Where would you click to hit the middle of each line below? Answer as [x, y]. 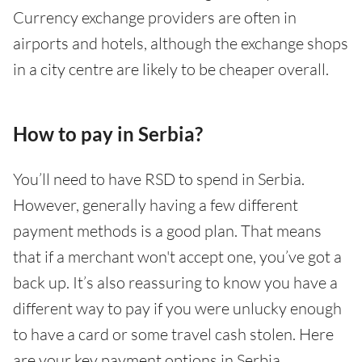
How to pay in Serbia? [108, 134]
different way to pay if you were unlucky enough [177, 308]
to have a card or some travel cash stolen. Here [173, 334]
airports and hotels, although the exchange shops [181, 43]
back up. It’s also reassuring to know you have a [175, 282]
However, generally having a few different [156, 205]
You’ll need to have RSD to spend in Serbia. [159, 179]
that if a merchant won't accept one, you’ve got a [177, 257]
